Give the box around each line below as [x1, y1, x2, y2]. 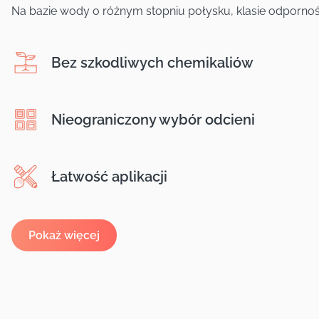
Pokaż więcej [28, 229, 100, 242]
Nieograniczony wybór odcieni [51, 111, 255, 128]
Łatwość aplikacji [51, 168, 167, 185]
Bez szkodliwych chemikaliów [51, 54, 253, 71]
